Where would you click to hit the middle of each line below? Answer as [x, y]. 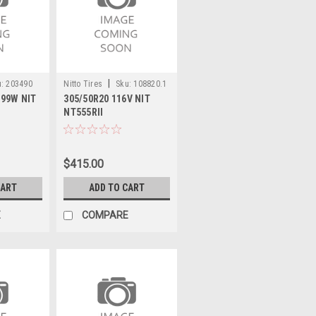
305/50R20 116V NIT [107, 98]
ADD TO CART [117, 187]
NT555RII [84, 112]
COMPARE [105, 215]
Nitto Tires [83, 84]
